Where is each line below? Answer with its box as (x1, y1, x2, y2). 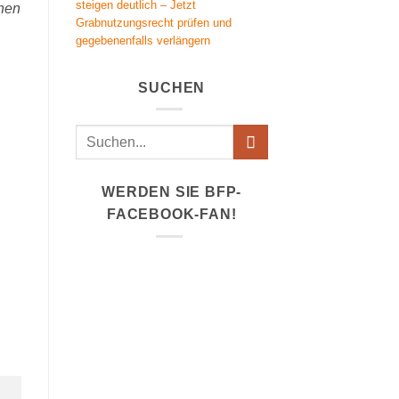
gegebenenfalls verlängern (75, 33, 210, 47)
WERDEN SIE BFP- (102, 184, 242, 200)
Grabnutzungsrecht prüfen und (75, 15, 232, 29)
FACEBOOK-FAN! (107, 207, 237, 223)
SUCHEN (138, 79, 206, 95)
